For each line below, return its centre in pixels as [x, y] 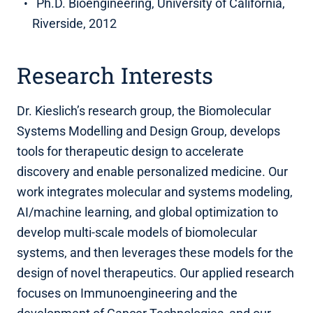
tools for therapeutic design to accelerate [130, 151]
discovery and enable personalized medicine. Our [152, 171]
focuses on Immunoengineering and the [127, 293]
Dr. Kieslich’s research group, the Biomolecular [144, 110]
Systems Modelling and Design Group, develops [148, 131]
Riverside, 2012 [74, 23]
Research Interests [115, 75]
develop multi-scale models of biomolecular [137, 232]
